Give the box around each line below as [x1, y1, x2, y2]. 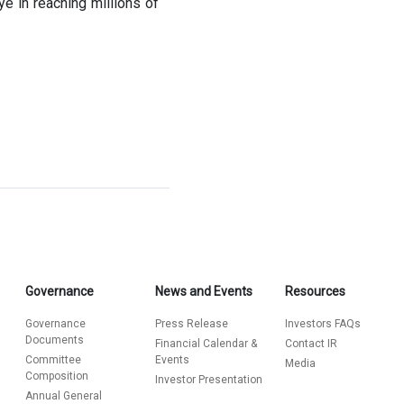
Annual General [25, 390, 102, 402]
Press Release [155, 317, 228, 330]
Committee [25, 353, 81, 366]
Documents [25, 334, 84, 346]
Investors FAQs [285, 317, 361, 330]
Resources [285, 284, 345, 298]
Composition [25, 370, 88, 382]
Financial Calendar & [155, 337, 257, 350]
